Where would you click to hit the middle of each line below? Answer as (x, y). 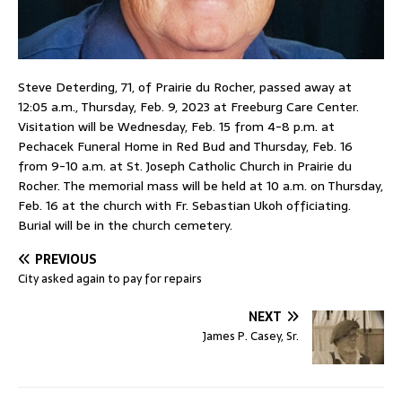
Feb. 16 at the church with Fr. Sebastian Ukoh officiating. (184, 205)
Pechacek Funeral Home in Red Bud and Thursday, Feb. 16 (185, 146)
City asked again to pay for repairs (110, 278)
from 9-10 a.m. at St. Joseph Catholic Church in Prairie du (185, 166)
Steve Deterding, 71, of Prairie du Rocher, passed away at (185, 87)
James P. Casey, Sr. (251, 336)
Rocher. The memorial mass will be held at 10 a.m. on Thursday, (201, 185)
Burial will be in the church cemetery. (125, 225)
